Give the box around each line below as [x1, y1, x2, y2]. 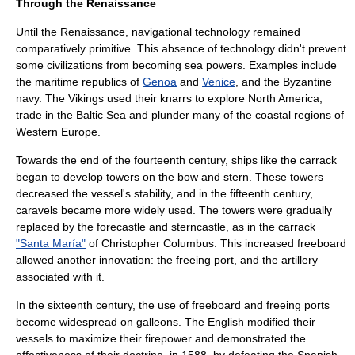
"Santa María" [16, 237, 86, 250]
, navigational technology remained [125, 25, 300, 38]
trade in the [16, 109, 76, 121]
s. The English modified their [173, 315, 315, 328]
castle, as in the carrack [197, 220, 315, 233]
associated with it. [16, 270, 105, 283]
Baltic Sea [76, 109, 126, 121]
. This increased [214, 237, 297, 250]
